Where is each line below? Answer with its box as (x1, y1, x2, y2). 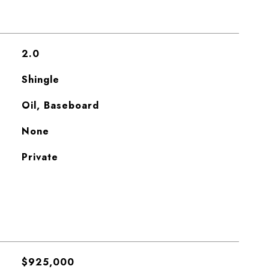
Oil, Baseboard (21, 98, 99, 112)
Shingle (21, 73, 59, 86)
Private (21, 150, 58, 164)
